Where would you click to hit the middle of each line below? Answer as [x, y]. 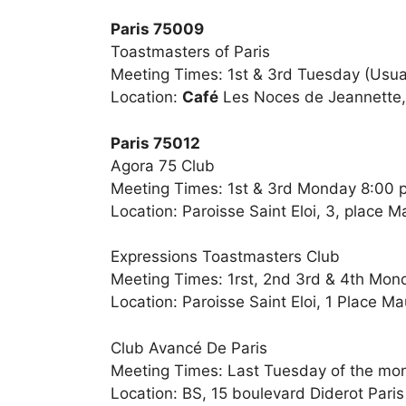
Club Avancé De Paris [189, 348]
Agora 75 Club [163, 165]
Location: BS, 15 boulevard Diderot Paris [257, 393]
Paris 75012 [155, 143]
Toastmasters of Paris [190, 52]
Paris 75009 [157, 29]
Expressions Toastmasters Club [225, 257]
